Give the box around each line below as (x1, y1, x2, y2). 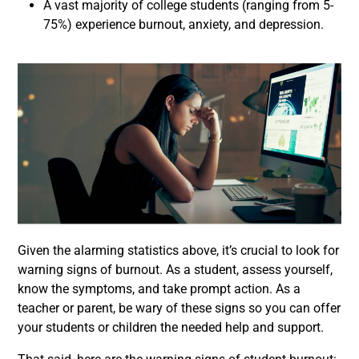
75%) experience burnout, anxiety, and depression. (43, 17, 324, 32)
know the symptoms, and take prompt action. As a (18, 281, 301, 296)
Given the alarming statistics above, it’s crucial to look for (18, 243, 339, 258)
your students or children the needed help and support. (18, 320, 324, 335)
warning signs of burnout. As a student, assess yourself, (18, 262, 333, 277)
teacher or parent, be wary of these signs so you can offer (18, 301, 341, 316)
